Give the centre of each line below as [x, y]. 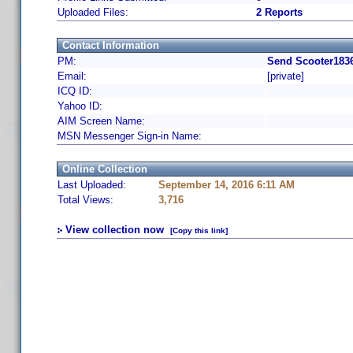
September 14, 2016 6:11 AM [227, 185]
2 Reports [279, 12]
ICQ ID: [75, 91]
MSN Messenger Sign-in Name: [130, 136]
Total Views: [85, 200]
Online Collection [105, 169]
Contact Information [111, 45]
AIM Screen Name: [101, 121]
